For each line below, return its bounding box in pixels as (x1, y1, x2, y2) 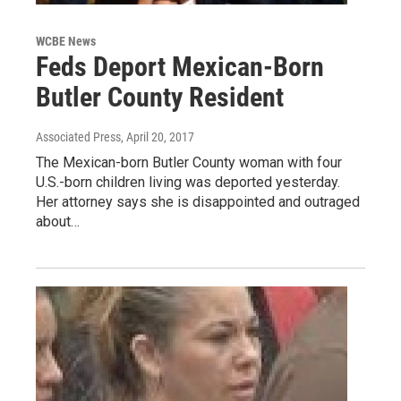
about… (36, 213, 80, 231)
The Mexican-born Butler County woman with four (36, 154, 342, 172)
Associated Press (36, 130, 121, 145)
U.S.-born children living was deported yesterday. (36, 174, 340, 192)
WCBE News (36, 34, 96, 49)
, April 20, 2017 (121, 130, 194, 145)
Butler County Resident (36, 81, 284, 114)
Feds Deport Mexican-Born (36, 51, 324, 83)
